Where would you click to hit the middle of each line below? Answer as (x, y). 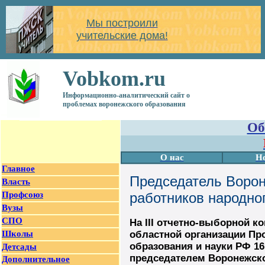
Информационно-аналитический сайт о (126, 95)
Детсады (19, 247)
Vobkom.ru (114, 79)
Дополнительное (36, 259)
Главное (18, 169)
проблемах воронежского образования (124, 104)
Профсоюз (22, 195)
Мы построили (122, 23)
